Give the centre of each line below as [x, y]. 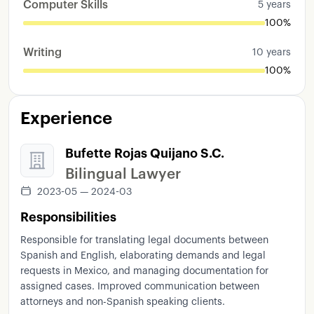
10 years [272, 53]
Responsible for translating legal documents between [144, 240]
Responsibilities [68, 217]
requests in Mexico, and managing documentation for [144, 271]
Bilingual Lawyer [123, 174]
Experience [66, 118]
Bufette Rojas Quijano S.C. [145, 153]
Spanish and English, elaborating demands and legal [143, 256]
